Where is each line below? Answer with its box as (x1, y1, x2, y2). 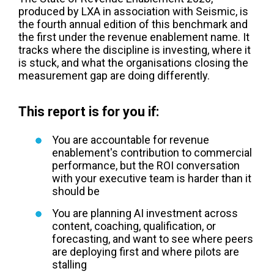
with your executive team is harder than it (52, 171, 251, 185)
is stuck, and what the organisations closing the (18, 56, 248, 70)
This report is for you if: (18, 103, 159, 119)
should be (52, 184, 100, 198)
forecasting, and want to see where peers (52, 232, 253, 245)
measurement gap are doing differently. (18, 69, 210, 83)
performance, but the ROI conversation (52, 158, 240, 172)
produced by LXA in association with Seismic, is (18, 5, 248, 18)
